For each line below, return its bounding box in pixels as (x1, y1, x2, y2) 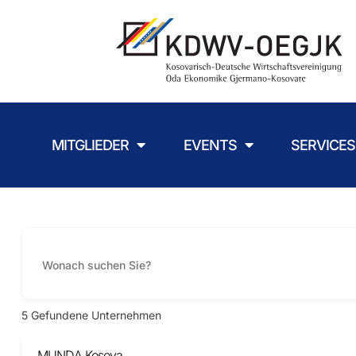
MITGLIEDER (51, 136, 129, 153)
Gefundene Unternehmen (28, 308, 161, 323)
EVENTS (183, 136, 237, 153)
